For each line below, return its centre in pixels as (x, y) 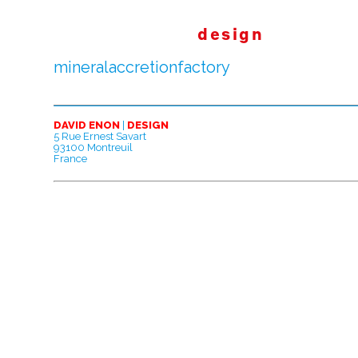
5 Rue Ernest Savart (100, 136)
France (70, 159)
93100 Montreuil (93, 147)
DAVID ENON (87, 125)
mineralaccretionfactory (142, 67)
